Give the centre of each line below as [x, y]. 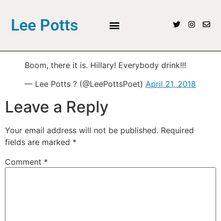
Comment [24, 162]
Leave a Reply [57, 107]
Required [177, 130]
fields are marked [39, 142]
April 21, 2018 [171, 84]
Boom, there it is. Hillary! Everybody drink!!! [105, 65]
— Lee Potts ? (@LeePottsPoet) [85, 84]
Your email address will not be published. [82, 130]
